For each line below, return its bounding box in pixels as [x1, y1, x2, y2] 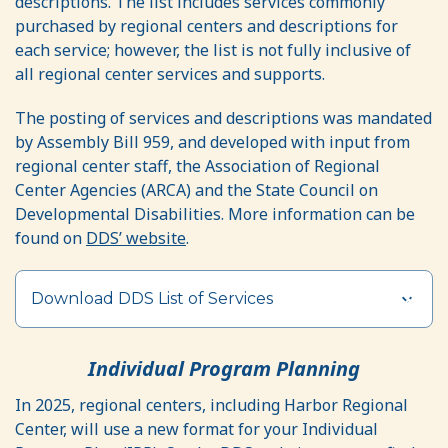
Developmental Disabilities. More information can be [15, 203, 415, 226]
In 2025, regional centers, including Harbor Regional [15, 394, 408, 417]
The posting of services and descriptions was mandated [15, 107, 432, 130]
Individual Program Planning [88, 355, 360, 383]
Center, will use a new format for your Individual [15, 418, 378, 441]
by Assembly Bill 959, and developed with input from [15, 131, 410, 154]
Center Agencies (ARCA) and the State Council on [15, 179, 378, 202]
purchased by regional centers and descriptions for [15, 15, 398, 38]
